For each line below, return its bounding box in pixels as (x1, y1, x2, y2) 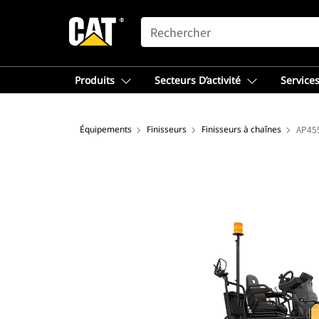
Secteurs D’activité (155, 73, 241, 87)
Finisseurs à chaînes (202, 123, 281, 135)
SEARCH (140, 18, 182, 29)
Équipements (80, 123, 132, 135)
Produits (75, 73, 115, 87)
